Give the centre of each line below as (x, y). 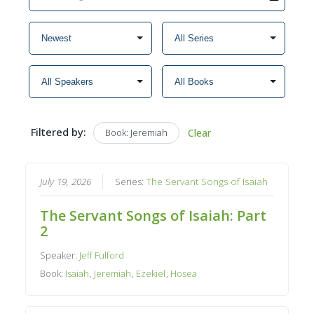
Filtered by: (58, 132)
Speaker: (60, 255)
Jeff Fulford (102, 255)
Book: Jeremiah (136, 132)
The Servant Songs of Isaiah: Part (153, 215)
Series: (131, 181)
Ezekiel (151, 273)
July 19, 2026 (66, 181)
